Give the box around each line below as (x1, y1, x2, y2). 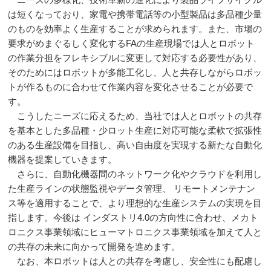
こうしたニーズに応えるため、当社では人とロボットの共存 (8, 111, 263, 121)
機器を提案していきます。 (8, 154, 117, 165)
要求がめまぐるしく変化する (8, 38, 126, 48)
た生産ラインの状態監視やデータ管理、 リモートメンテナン (8, 183, 256, 194)
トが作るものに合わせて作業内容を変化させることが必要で (8, 82, 253, 92)
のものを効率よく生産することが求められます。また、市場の (8, 24, 263, 34)
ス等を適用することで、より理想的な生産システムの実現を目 (8, 198, 263, 208)
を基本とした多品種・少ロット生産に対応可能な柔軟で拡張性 (8, 125, 263, 135)
